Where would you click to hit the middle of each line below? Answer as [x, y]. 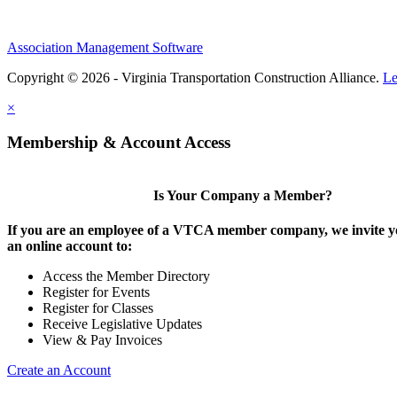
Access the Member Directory [126, 276]
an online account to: [70, 246]
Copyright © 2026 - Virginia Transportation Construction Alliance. [195, 78]
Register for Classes [98, 308]
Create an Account [59, 370]
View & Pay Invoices [102, 340]
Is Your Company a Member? [242, 196]
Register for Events [96, 292]
